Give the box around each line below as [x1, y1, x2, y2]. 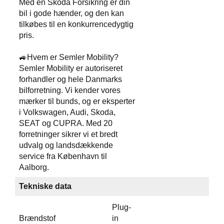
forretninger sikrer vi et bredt [19, 130, 117, 138]
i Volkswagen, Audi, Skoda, [19, 108, 115, 116]
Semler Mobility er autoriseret [19, 64, 122, 72]
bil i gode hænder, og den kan [19, 9, 124, 17]
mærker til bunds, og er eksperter [19, 97, 135, 105]
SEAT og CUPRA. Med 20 [19, 119, 112, 127]
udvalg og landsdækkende [19, 141, 113, 149]
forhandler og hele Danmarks [19, 75, 122, 83]
